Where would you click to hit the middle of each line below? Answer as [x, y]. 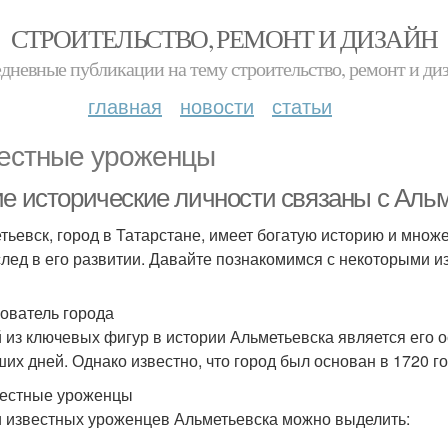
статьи [302, 105]
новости [217, 105]
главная [125, 105]
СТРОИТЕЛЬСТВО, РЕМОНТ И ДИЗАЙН [224, 38]
